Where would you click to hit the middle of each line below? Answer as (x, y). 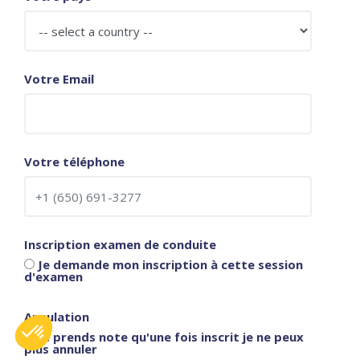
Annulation (57, 317)
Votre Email (59, 79)
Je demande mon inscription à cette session (169, 264)
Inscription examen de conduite (120, 244)
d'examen (53, 276)
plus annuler (61, 349)
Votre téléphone (74, 162)
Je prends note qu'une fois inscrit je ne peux (169, 337)
